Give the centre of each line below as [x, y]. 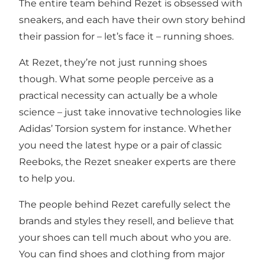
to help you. [47, 178]
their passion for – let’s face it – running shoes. [126, 36]
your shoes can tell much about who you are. [125, 237]
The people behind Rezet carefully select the [125, 204]
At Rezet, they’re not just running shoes [113, 62]
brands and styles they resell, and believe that [127, 221]
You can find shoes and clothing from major [122, 254]
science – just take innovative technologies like [130, 112]
